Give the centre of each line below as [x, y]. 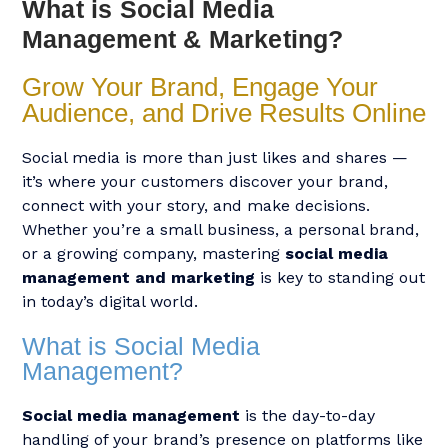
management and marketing [138, 277]
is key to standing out [340, 277]
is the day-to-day [307, 415]
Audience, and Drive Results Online [224, 113]
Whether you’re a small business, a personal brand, [220, 229]
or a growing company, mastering [153, 253]
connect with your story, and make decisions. [196, 205]
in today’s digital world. [110, 301]
